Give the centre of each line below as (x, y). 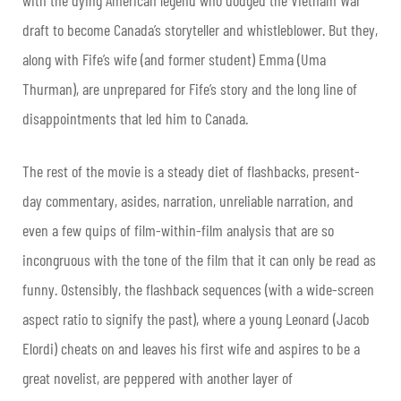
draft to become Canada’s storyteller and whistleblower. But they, (200, 29)
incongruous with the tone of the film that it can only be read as (199, 259)
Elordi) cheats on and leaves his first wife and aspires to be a (191, 348)
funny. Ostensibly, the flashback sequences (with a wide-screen (198, 289)
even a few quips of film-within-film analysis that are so (178, 230)
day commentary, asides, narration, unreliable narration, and (188, 200)
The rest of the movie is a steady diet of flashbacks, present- (191, 171)
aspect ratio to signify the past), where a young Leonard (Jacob (196, 318)
